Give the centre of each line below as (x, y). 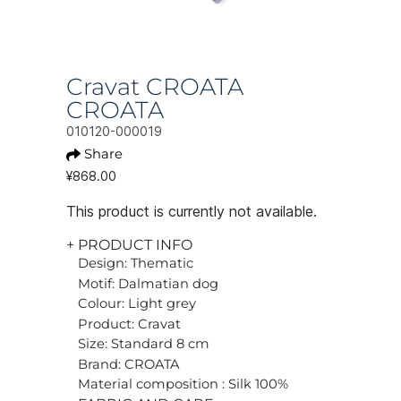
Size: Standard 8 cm (144, 344)
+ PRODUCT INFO (129, 245)
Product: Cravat (129, 324)
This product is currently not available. (192, 211)
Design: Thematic (136, 263)
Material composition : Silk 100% (183, 384)
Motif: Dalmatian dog (148, 283)
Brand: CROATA (129, 364)
